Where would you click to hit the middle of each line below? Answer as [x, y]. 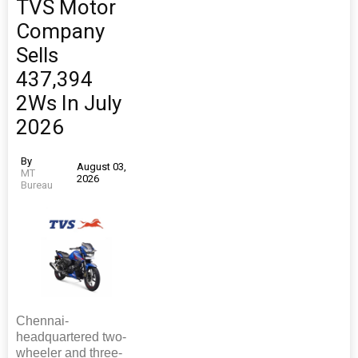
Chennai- [42, 320]
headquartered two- [71, 336]
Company [60, 31]
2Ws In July [69, 103]
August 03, [101, 167]
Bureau [37, 185]
